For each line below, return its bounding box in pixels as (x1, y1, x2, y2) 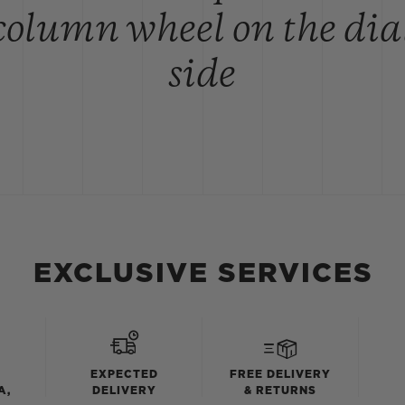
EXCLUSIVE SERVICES (33, 259, 373, 287)
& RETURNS (243, 384, 316, 396)
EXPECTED (89, 368, 158, 380)
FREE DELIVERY (229, 368, 331, 380)
